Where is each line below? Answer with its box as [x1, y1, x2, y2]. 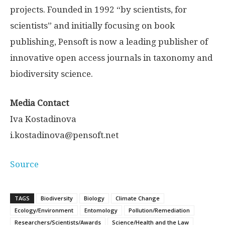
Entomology [84, 206, 118, 214]
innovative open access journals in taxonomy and [10, 53, 212, 63]
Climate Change [116, 194, 160, 202]
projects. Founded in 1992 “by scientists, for [10, 5, 187, 15]
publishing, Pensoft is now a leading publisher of [10, 37, 208, 47]
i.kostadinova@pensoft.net [10, 130, 119, 141]
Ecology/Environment [15, 206, 73, 214]
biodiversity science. [10, 69, 93, 79]
